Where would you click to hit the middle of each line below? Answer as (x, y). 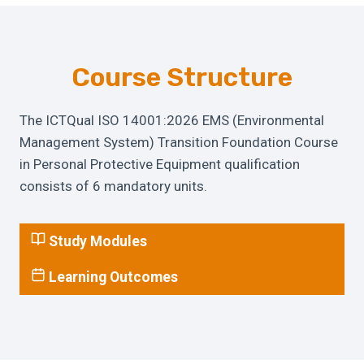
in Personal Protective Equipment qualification (160, 164)
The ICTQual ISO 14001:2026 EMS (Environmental (172, 120)
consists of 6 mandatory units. (113, 186)
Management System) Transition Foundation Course (179, 142)
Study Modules (97, 241)
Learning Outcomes (113, 277)
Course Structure (182, 77)
